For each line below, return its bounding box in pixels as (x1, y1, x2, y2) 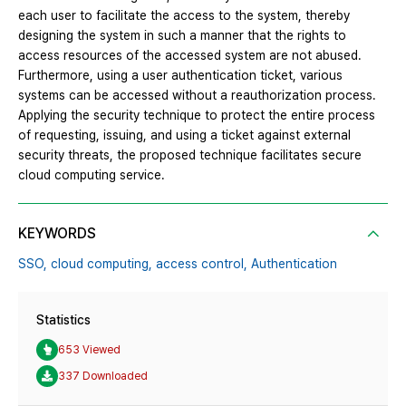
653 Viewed (58, 343, 121, 356)
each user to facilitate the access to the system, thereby (18, 8, 350, 24)
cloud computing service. (18, 168, 165, 183)
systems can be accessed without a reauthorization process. (18, 88, 376, 103)
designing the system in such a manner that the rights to (18, 28, 346, 43)
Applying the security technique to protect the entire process (18, 108, 375, 123)
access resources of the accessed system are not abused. (18, 48, 362, 63)
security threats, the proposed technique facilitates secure (18, 148, 362, 163)
